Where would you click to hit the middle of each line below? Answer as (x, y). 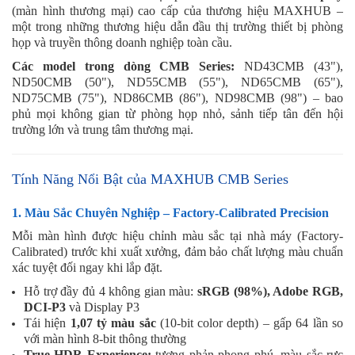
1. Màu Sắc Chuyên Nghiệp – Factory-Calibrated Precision (170, 212)
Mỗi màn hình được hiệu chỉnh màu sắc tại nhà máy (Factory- (177, 235)
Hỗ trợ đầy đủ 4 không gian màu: (111, 291)
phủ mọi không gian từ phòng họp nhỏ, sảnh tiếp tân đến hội (177, 113)
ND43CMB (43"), (289, 66)
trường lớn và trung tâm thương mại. (103, 129)
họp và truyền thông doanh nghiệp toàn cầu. (122, 42)
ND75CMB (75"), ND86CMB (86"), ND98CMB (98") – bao (177, 97)
